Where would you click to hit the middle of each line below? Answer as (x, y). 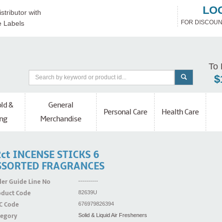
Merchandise (61, 119)
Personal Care (125, 112)
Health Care (180, 112)
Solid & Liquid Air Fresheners (112, 215)
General (61, 105)
